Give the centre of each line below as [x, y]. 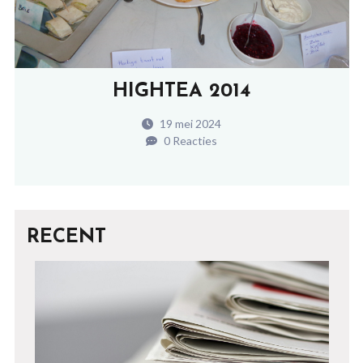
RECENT [66, 237]
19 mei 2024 [189, 123]
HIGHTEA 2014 [181, 91]
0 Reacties [189, 140]
